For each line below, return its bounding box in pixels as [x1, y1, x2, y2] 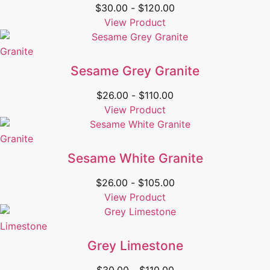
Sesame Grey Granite [71, 63, 199, 79]
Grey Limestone [87, 238, 183, 254]
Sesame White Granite [67, 151, 203, 166]
